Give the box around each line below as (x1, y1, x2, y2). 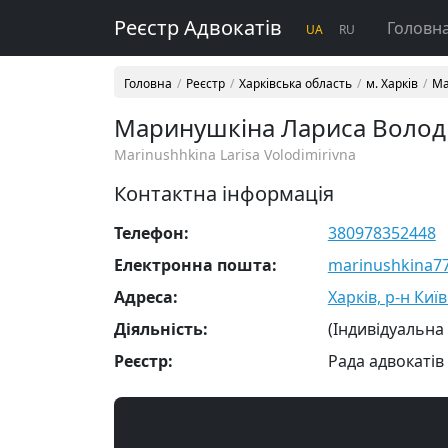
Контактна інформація (114, 180, 334, 207)
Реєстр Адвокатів (114, 14, 282, 41)
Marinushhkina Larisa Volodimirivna (114, 145, 356, 164)
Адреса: (114, 286, 178, 308)
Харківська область (239, 75, 352, 92)
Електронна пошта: (114, 254, 277, 276)
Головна (124, 75, 172, 92)
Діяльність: (114, 318, 208, 340)
